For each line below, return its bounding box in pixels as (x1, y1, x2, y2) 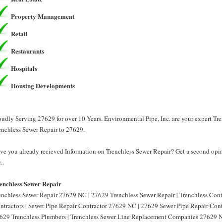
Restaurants (11, 46, 44, 55)
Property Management (11, 11, 74, 21)
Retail (11, 29, 28, 38)
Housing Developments (11, 81, 75, 90)
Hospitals (11, 63, 37, 73)
